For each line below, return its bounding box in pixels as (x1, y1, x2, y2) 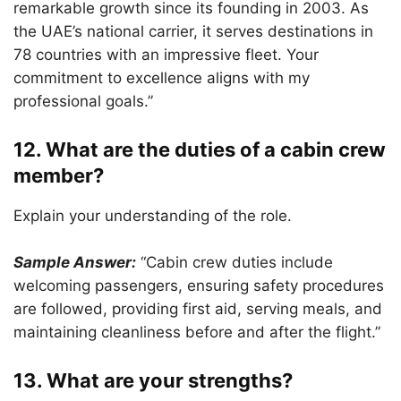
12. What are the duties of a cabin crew (13, 138, 386, 161)
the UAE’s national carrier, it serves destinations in (13, 22, 373, 40)
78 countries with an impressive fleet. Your (13, 46, 319, 64)
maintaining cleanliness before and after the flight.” (13, 323, 380, 341)
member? (13, 164, 104, 187)
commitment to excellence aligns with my (13, 69, 310, 87)
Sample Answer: (13, 253, 136, 271)
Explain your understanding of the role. (13, 207, 292, 225)
